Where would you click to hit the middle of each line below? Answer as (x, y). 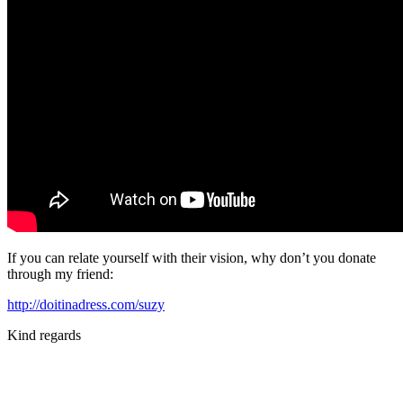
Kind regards (44, 335)
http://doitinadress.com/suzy (86, 304)
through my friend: (60, 273)
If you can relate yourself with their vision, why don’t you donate (192, 257)
